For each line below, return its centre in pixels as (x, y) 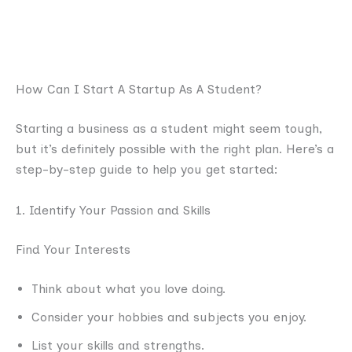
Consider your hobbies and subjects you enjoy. (169, 317)
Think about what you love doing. (128, 288)
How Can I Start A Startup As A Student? (139, 90)
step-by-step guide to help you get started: (147, 170)
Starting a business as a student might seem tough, (169, 129)
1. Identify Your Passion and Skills (113, 210)
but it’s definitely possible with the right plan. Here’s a (175, 149)
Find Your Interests (73, 249)
